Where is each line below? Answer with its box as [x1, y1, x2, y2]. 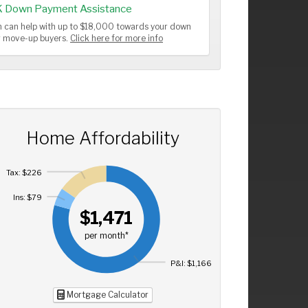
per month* [84, 230, 129, 241]
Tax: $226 [5, 168, 42, 178]
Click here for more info [70, 34, 163, 43]
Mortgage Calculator [64, 289, 148, 300]
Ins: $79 [12, 192, 42, 203]
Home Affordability [25, 127, 179, 148]
